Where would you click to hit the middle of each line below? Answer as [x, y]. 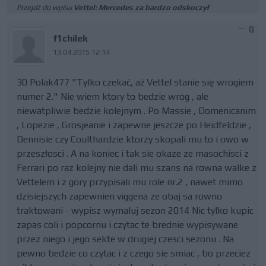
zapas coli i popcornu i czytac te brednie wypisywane [127, 225]
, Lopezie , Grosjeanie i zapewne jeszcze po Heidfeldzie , [134, 125]
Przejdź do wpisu [45, 7]
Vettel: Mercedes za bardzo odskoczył [141, 7]
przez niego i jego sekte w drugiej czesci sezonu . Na [125, 239]
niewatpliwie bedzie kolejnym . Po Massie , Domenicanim [136, 111]
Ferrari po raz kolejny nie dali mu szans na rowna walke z [137, 168]
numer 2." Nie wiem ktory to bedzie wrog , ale [113, 96]
